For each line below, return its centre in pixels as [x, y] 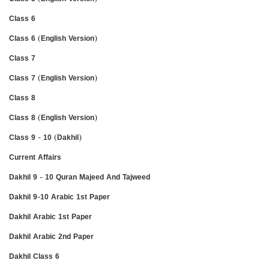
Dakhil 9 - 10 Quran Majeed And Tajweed [80, 177]
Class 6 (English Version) [53, 38]
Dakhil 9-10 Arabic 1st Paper [59, 196]
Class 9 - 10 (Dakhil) [45, 137]
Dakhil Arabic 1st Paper [50, 216]
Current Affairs [35, 157]
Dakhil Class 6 [34, 256]
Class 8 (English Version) [53, 117]
